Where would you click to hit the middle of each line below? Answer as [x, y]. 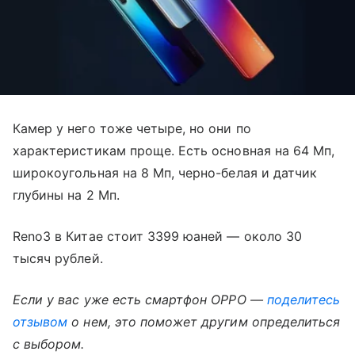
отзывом [40, 321]
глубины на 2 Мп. [66, 195]
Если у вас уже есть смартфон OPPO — [140, 299]
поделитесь [303, 299]
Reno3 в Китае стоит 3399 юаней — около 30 [157, 236]
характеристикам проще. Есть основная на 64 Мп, [174, 150]
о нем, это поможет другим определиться [204, 321]
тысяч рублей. [58, 258]
